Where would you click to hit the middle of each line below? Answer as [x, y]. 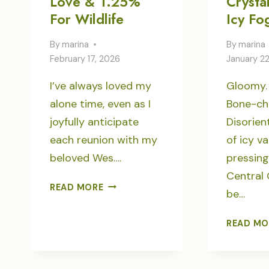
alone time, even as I [100, 104]
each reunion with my [104, 140]
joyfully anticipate [94, 122]
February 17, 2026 [85, 59]
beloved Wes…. [86, 158]
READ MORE [77, 187]
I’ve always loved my [101, 86]
